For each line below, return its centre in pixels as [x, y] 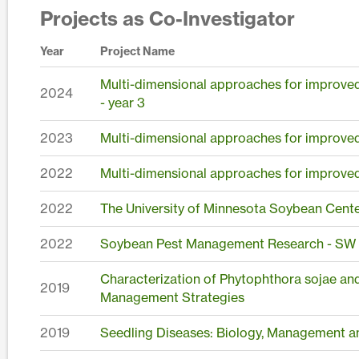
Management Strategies [172, 297]
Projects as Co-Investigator [167, 18]
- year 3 [123, 102]
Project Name [137, 51]
